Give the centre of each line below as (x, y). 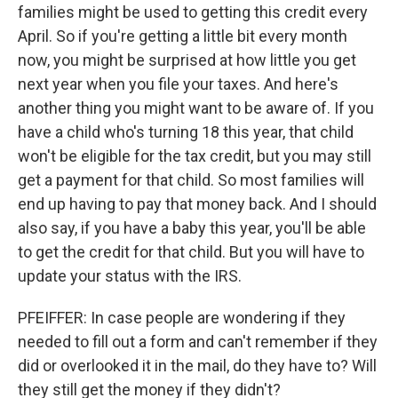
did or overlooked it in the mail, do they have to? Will (197, 366)
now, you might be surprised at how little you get (187, 60)
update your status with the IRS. (130, 276)
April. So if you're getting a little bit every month (183, 36)
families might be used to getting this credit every (193, 12)
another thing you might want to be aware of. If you (196, 108)
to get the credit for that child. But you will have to (191, 252)
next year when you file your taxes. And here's (178, 84)
